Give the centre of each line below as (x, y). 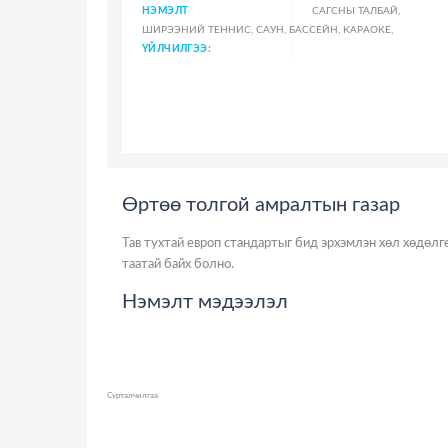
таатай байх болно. (178, 264)
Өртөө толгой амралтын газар (261, 205)
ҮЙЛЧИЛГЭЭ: (176, 49)
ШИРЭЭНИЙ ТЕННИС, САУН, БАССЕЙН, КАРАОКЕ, (267, 30)
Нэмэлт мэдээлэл (205, 302)
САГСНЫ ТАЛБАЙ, (356, 11)
